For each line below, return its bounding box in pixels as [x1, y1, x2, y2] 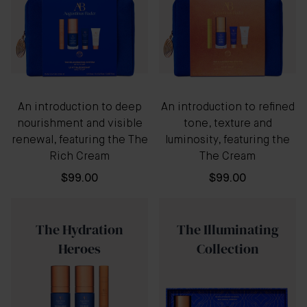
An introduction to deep [17, 102, 142, 113]
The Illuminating [176, 220, 279, 239]
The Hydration [36, 220, 123, 239]
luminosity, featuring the [165, 135, 290, 146]
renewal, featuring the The [11, 135, 148, 146]
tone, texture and [183, 119, 272, 130]
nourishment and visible [16, 119, 143, 130]
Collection [196, 239, 259, 258]
